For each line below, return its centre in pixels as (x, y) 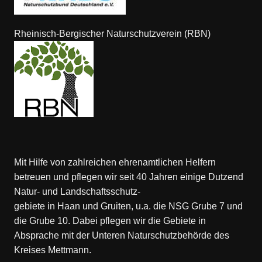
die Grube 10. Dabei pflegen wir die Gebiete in (110, 221)
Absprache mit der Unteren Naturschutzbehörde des (121, 236)
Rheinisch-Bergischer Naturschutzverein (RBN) (112, 34)
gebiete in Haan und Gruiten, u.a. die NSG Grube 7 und (128, 206)
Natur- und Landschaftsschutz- (77, 192)
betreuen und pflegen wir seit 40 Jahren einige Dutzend (128, 177)
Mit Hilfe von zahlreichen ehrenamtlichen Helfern (115, 163)
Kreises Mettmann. (52, 250)
